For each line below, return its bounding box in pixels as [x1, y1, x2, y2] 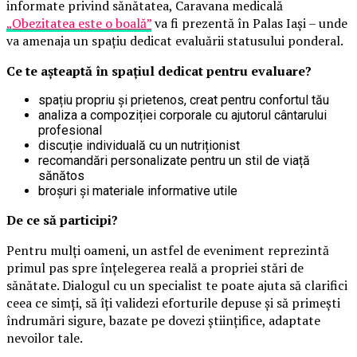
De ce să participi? [6, 211, 118, 229]
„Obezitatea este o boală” [6, 14, 151, 33]
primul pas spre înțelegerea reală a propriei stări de [6, 259, 304, 277]
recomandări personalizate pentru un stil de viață [38, 153, 310, 169]
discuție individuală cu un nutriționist [38, 138, 240, 154]
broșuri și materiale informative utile [38, 183, 237, 199]
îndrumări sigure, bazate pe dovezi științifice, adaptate [6, 312, 320, 330]
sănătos [38, 168, 84, 184]
